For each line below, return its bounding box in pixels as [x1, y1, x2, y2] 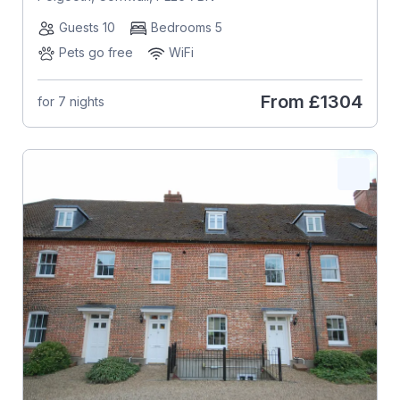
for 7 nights [37, 94, 104, 110]
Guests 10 [58, 19, 115, 35]
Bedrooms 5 [150, 19, 222, 35]
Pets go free [58, 44, 133, 60]
